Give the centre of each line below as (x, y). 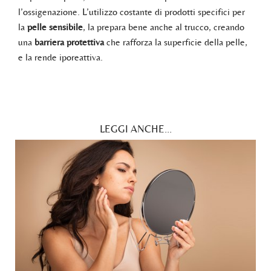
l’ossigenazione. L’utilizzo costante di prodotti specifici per (132, 11)
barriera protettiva (69, 42)
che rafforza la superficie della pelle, (176, 42)
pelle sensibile (55, 27)
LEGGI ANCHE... (135, 129)
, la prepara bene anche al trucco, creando (164, 27)
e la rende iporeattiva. (60, 57)
